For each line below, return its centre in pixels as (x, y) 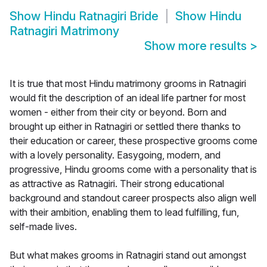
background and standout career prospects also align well (133, 198)
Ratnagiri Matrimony (64, 31)
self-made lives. (43, 227)
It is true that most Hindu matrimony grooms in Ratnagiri (128, 84)
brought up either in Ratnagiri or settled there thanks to (125, 127)
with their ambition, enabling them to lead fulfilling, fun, (124, 212)
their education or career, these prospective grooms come (133, 141)
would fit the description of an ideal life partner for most (128, 98)
